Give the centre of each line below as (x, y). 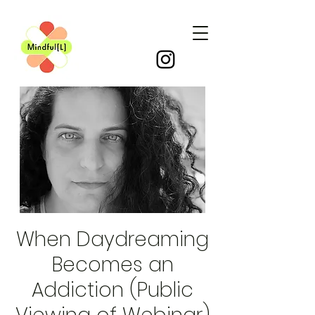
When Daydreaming (112, 239)
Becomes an (112, 265)
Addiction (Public (112, 290)
